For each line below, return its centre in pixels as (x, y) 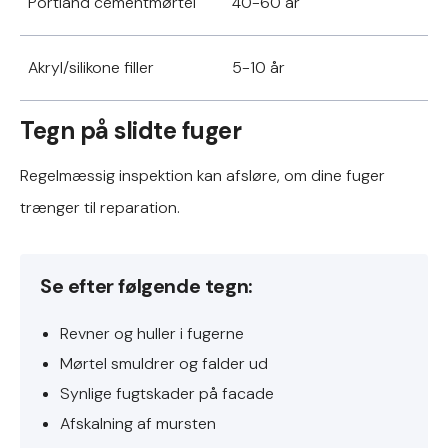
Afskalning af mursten (138, 423)
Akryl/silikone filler (91, 67)
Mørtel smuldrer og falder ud (164, 363)
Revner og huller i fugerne (152, 333)
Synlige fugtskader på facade (167, 393)
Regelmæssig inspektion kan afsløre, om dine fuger (202, 175)
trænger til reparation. (100, 207)
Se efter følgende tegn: (146, 286)
